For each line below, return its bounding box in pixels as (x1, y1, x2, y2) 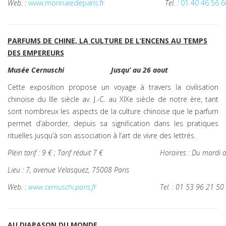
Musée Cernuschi (8, 65, 64, 75)
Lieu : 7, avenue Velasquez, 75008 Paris (8, 165, 129, 175)
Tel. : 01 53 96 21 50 (160, 182, 224, 192)
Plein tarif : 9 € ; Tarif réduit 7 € (8, 148, 103, 157)
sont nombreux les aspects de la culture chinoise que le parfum (8, 106, 218, 116)
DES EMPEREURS (8, 48, 64, 58)
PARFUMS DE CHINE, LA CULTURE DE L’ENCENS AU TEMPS (8, 36, 207, 45)
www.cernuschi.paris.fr (28, 182, 96, 192)
